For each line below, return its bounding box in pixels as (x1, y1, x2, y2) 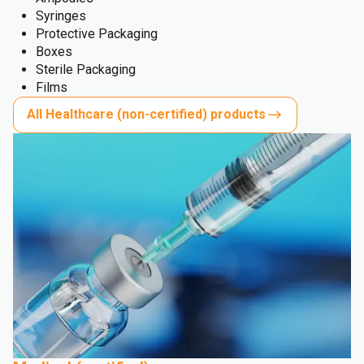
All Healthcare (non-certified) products (27, 106, 266, 123)
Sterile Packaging (36, 61, 136, 77)
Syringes (36, 7, 86, 24)
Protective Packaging (36, 25, 158, 41)
